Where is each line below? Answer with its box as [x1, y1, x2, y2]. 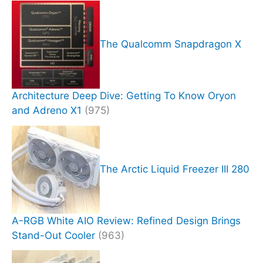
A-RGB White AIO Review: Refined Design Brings [12, 214, 241, 227]
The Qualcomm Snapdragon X [100, 38, 241, 50]
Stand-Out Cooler [12, 229, 95, 241]
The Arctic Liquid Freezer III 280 [100, 163, 249, 175]
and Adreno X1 [12, 104, 82, 116]
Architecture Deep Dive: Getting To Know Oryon [12, 89, 236, 102]
